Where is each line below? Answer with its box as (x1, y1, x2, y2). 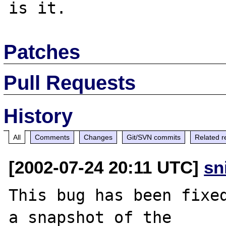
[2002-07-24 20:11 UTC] (9, 157, 204, 177)
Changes (84, 133, 113, 141)
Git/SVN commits (127, 133, 181, 141)
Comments (35, 133, 70, 141)
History (4, 104, 73, 127)
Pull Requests (4, 71, 136, 94)
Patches (4, 40, 81, 63)
